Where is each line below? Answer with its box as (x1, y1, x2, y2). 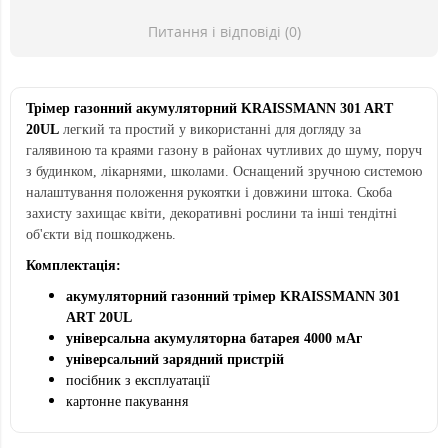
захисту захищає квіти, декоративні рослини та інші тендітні (26, 206, 397, 222)
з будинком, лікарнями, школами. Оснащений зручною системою (26, 164, 422, 180)
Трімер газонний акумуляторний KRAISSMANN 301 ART (26, 101, 393, 117)
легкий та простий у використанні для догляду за (59, 122, 361, 138)
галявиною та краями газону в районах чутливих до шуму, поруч (26, 143, 422, 159)
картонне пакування (66, 394, 188, 410)
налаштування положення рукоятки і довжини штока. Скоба (26, 185, 392, 201)
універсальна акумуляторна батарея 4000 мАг (66, 331, 362, 347)
